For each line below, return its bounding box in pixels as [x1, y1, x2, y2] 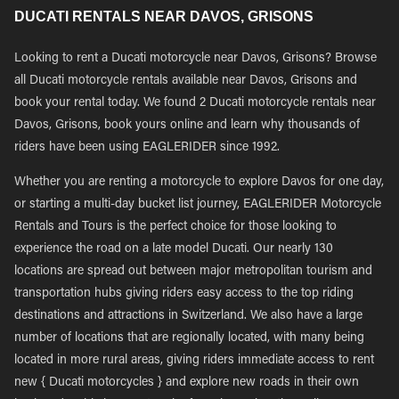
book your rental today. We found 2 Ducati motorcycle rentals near [14, 97, 376, 110]
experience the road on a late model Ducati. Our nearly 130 [14, 243, 333, 256]
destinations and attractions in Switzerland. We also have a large [14, 310, 362, 322]
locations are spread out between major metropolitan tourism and [14, 265, 372, 278]
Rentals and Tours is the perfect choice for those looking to [14, 221, 337, 233]
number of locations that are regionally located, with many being [14, 332, 364, 345]
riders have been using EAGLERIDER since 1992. [14, 142, 280, 154]
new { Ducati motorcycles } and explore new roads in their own [14, 377, 359, 389]
